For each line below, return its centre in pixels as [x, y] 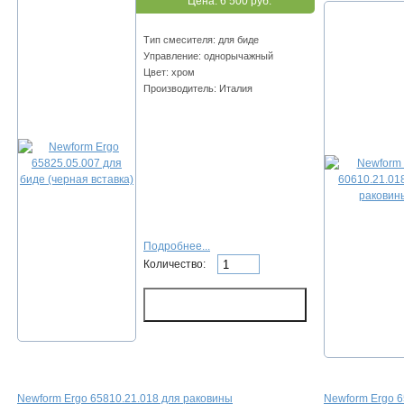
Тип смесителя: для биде [201, 40]
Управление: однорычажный [208, 56]
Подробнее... [177, 247]
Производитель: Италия [198, 89]
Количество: [176, 264]
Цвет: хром [169, 73]
